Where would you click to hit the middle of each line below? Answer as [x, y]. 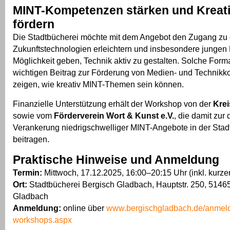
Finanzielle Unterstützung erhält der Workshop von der [113, 104]
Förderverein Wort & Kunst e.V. [114, 116]
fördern [34, 24]
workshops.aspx [42, 220]
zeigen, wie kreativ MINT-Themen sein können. [98, 84]
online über [84, 208]
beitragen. [31, 139]
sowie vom [33, 116]
